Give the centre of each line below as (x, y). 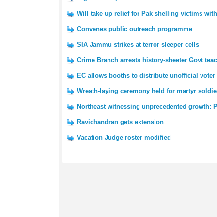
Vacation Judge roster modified (124, 137)
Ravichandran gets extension (120, 122)
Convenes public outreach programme (135, 29)
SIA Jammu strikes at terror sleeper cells (138, 44)
